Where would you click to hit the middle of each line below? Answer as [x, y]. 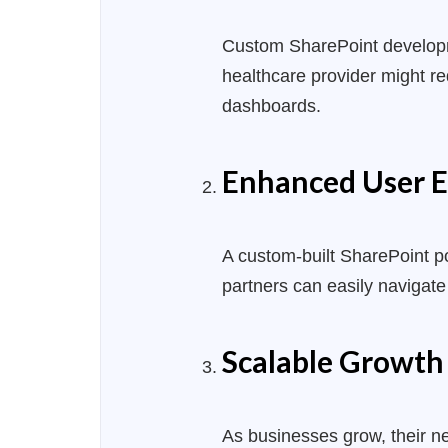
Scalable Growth [332, 360]
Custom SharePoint [302, 45]
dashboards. [271, 105]
